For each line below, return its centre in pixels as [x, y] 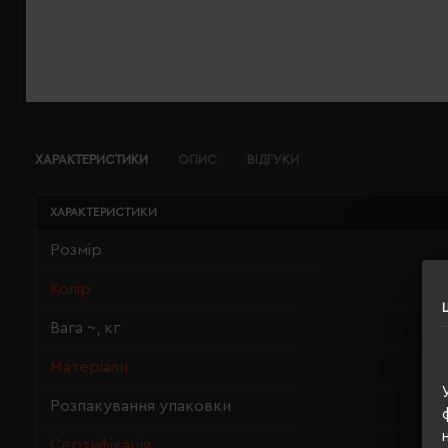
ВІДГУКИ [273, 159]
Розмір [76, 250]
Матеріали [89, 367]
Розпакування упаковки [140, 406]
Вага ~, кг [85, 328]
